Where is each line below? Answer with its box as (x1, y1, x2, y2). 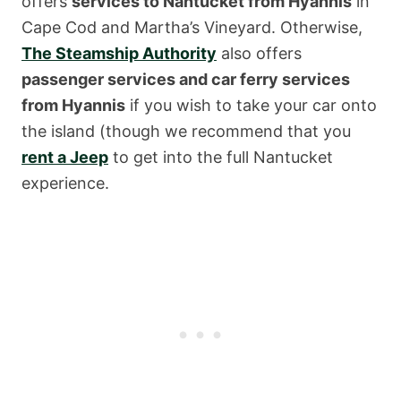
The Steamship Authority (21, 43, 217, 63)
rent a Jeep (21, 147, 108, 166)
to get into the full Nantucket (108, 147, 333, 166)
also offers (217, 43, 302, 63)
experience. (21, 173, 109, 192)
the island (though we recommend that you (21, 121, 351, 141)
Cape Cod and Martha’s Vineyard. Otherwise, (21, 17, 363, 37)
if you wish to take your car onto (125, 95, 377, 115)
